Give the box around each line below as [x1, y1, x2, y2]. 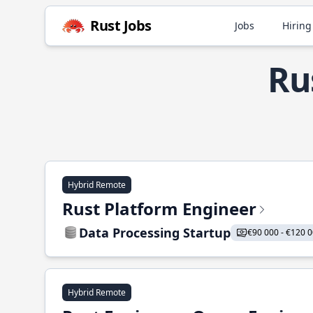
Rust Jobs [90, 16, 152, 35]
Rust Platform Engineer [62, 197, 256, 220]
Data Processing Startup [79, 224, 231, 241]
